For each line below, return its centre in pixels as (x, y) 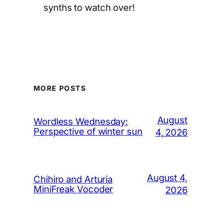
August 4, (167, 178)
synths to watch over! (89, 8)
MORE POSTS (60, 88)
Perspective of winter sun (88, 131)
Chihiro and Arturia (73, 179)
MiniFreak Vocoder (74, 189)
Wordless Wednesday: (81, 122)
